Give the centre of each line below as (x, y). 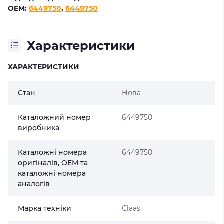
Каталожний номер (54, 117)
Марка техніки (45, 208)
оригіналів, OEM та (53, 163)
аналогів (34, 184)
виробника (39, 128)
